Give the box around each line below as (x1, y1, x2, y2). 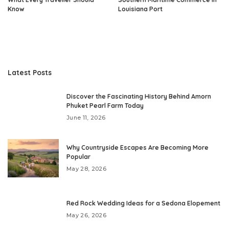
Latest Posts (8, 67, 52, 77)
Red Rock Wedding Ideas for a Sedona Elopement (66, 199, 220, 207)
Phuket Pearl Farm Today (66, 101, 144, 109)
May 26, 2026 (66, 211, 107, 219)
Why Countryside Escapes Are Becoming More (66, 143, 209, 151)
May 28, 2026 (66, 165, 107, 172)
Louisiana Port (118, 5, 163, 13)
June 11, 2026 (66, 113, 106, 121)
